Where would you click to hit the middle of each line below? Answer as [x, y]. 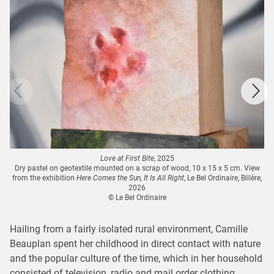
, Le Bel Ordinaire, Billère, [223, 178]
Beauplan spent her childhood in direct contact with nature [135, 244]
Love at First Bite [127, 159]
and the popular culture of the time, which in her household [136, 259]
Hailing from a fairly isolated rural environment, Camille [129, 229]
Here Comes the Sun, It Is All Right [130, 178]
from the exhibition [44, 178]
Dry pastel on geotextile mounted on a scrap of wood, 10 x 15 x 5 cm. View [137, 168]
